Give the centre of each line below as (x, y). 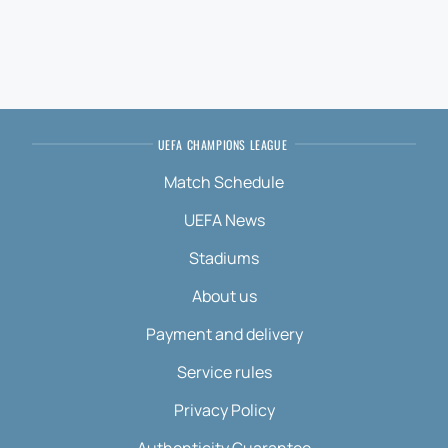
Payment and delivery (224, 334)
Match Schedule (224, 182)
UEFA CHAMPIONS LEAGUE (222, 144)
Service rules (224, 372)
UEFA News (224, 220)
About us (224, 296)
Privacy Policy (224, 410)
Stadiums (224, 258)
